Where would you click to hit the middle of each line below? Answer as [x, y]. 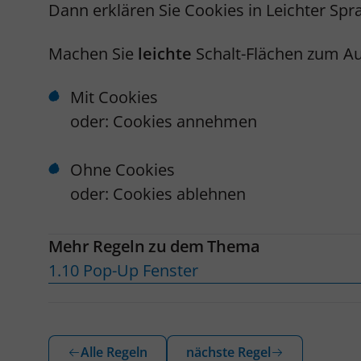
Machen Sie [93, 54]
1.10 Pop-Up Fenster [123, 270]
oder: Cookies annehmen [164, 121]
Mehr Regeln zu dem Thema [154, 246]
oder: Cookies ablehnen [158, 194]
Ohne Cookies [122, 170]
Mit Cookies [114, 97]
